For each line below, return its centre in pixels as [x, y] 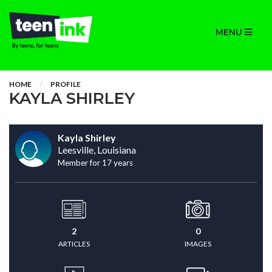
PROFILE [66, 84]
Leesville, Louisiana [97, 150]
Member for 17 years [95, 163]
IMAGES [198, 244]
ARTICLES [74, 244]
